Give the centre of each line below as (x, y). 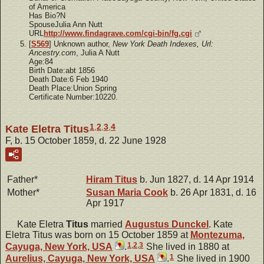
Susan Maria (115, 193)
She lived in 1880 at (187, 247)
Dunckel (190, 225)
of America (47, 6)
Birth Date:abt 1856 (62, 70)
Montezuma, (217, 235)
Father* (22, 180)
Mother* (23, 193)
